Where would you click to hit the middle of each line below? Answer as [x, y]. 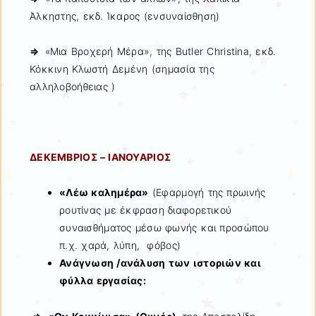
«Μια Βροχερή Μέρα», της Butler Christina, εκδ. [160, 51]
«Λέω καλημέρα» [104, 193]
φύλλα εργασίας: [103, 281]
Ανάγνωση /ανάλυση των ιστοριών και [160, 263]
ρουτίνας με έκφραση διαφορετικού [146, 210]
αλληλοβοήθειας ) [73, 86]
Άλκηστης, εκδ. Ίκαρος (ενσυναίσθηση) [125, 16]
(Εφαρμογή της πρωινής [207, 193]
